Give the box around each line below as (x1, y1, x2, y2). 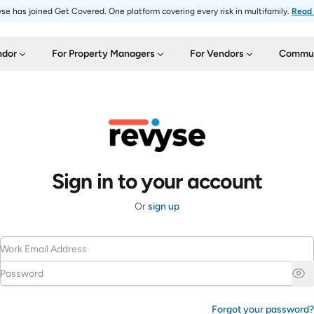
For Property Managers (51, 48, 155, 60)
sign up (148, 200, 179, 212)
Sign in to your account (51, 168, 263, 194)
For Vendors (189, 48, 244, 60)
